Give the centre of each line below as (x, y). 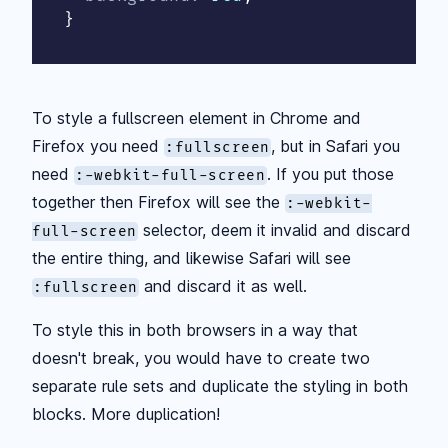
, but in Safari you (336, 145)
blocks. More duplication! (126, 413)
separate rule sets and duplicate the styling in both (220, 385)
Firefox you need (98, 145)
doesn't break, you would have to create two (201, 357)
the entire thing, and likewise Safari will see (191, 257)
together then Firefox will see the (158, 201)
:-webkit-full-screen (170, 175)
